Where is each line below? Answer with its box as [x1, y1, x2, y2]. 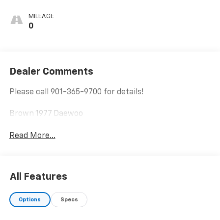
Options [19, 197, 41, 203]
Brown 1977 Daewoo [9, 110, 83, 118]
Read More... [9, 132, 55, 140]
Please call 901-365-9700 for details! [9, 88, 143, 96]
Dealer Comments [9, 66, 93, 77]
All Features [10, 172, 67, 182]
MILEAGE [28, 13, 54, 20]
